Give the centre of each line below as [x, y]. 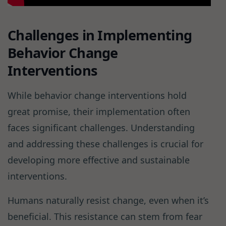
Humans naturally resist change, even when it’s [108, 201]
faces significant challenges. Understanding [101, 128]
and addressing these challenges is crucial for [105, 144]
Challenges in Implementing [100, 35]
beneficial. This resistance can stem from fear [105, 217]
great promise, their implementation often [99, 112]
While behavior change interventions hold [97, 96]
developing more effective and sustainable [99, 160]
